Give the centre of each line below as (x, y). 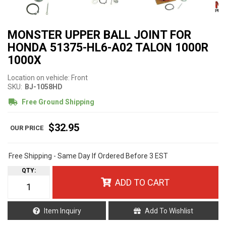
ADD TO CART (143, 183)
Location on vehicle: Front (48, 78)
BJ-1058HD (44, 87)
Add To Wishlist (169, 211)
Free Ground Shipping (57, 102)
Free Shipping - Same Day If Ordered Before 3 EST (88, 156)
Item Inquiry (62, 211)
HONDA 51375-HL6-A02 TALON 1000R (108, 48)
